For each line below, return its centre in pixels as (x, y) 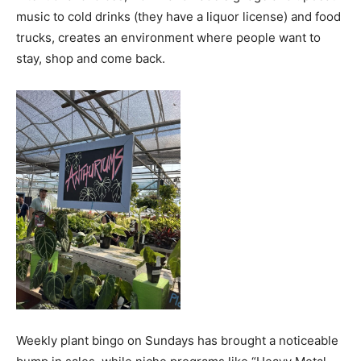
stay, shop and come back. (91, 58)
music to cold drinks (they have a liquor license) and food (178, 17)
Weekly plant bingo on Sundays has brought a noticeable (177, 340)
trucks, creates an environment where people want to (168, 37)
